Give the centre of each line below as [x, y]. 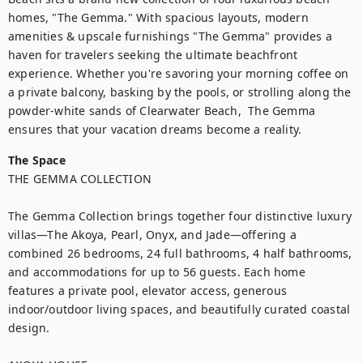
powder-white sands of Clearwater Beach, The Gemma [162, 111]
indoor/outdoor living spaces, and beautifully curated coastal [179, 309]
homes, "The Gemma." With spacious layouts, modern [158, 17]
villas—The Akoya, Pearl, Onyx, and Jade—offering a [153, 235]
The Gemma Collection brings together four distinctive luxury [180, 216]
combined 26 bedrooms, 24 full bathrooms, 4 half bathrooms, [180, 253]
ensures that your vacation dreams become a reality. [155, 129]
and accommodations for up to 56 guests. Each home [157, 272]
